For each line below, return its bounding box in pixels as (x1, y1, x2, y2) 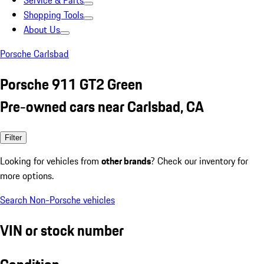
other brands (101, 153, 151, 168)
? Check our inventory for (151, 153, 248, 168)
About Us (24, 22, 60, 37)
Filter (5, 133, 22, 142)
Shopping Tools (24, 8, 84, 22)
